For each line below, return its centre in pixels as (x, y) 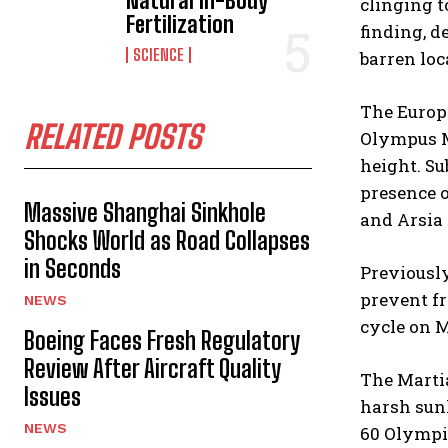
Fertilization (180, 24)
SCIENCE (159, 54)
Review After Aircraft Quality (152, 368)
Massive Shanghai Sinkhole (145, 212)
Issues (52, 396)
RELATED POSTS (112, 137)
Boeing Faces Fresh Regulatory (162, 340)
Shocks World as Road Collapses (167, 240)
